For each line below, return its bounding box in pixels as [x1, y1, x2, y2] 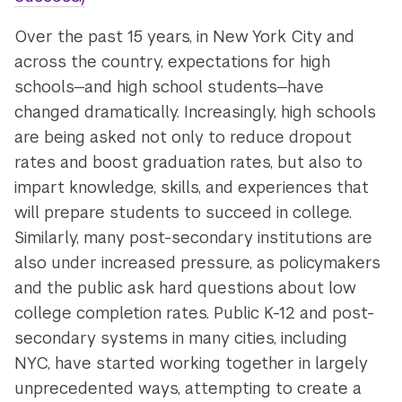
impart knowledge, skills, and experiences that [14, 176, 370, 197]
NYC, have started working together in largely [14, 352, 369, 373]
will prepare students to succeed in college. [14, 201, 353, 223]
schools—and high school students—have [14, 75, 325, 97]
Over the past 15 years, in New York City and [14, 25, 355, 47]
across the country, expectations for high [14, 50, 331, 72]
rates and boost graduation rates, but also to [14, 151, 363, 172]
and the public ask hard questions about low [14, 276, 357, 298]
